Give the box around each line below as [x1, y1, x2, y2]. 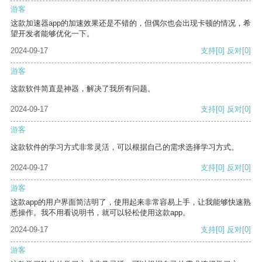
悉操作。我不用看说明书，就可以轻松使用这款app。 [11, 208, 190, 218]
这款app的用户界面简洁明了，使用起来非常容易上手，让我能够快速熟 [11, 198, 251, 207]
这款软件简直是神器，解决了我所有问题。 [11, 84, 155, 94]
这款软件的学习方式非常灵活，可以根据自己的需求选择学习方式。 [11, 143, 239, 152]
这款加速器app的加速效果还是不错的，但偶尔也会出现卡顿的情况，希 [11, 19, 251, 28]
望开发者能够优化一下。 [11, 29, 94, 39]
